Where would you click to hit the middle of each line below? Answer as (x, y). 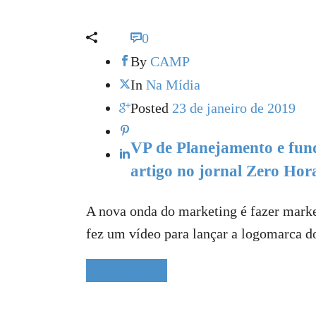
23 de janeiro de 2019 (234, 108)
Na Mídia (173, 84)
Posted (150, 108)
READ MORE (127, 270)
